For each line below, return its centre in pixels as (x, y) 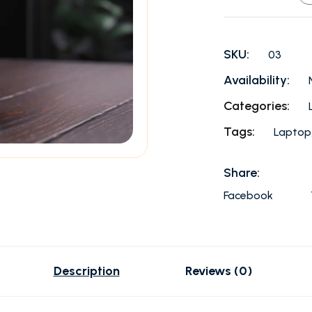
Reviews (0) (218, 271)
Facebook (248, 195)
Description (86, 271)
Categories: (258, 106)
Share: (242, 173)
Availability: (257, 80)
